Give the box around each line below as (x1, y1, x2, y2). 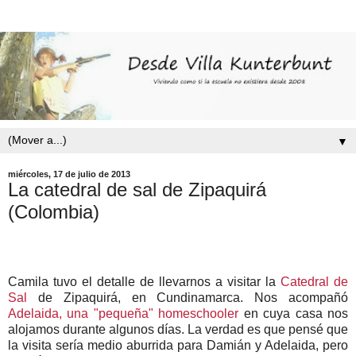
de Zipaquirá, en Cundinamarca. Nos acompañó (27, 290, 348, 304)
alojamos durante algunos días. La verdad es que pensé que (8, 322, 348, 336)
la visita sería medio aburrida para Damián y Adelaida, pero (8, 338, 348, 352)
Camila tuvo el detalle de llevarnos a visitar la (8, 274, 281, 288)
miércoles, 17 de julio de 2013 (8, 168, 130, 179)
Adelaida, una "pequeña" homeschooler (8, 306, 239, 320)
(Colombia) (8, 200, 99, 222)
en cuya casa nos (238, 306, 349, 320)
